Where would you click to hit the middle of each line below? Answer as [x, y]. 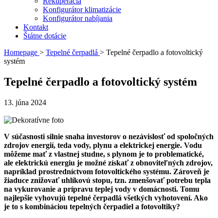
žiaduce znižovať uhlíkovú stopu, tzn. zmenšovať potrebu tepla [107, 180]
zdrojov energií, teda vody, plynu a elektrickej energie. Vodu [103, 145]
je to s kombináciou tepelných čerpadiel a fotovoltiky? [92, 206]
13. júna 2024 [25, 102]
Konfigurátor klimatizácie [82, 9]
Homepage [21, 52]
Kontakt [36, 27]
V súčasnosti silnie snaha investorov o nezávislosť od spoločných [109, 136]
